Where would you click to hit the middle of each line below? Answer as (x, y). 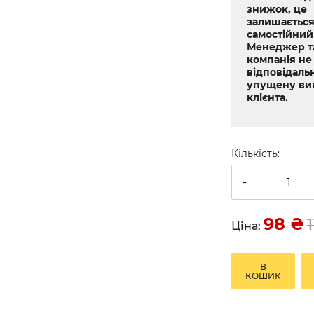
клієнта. (267, 98)
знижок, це (277, 9)
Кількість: (255, 154)
